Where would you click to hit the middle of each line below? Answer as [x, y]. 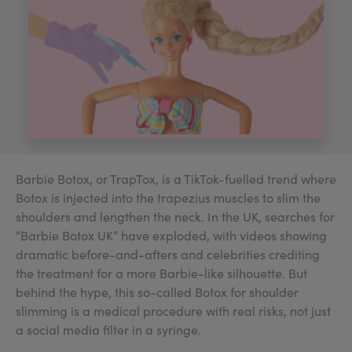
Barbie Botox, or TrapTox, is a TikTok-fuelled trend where [176, 179]
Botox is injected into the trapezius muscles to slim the [168, 198]
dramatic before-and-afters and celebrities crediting [168, 254]
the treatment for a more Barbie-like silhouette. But [161, 273]
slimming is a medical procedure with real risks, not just [173, 311]
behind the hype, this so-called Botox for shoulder [157, 292]
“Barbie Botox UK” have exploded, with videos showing [171, 235]
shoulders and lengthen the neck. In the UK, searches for [175, 216]
